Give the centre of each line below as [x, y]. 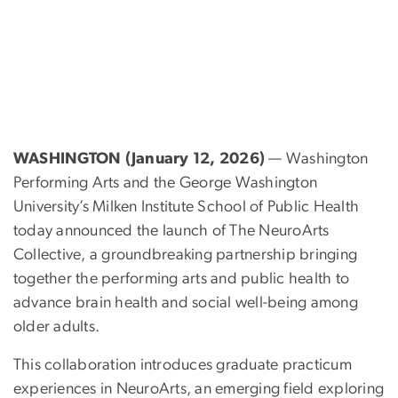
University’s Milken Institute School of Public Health [187, 207]
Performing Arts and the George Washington [166, 183]
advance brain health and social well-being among [186, 303]
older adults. [57, 327]
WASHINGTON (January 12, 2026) [139, 159]
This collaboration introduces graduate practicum [183, 366]
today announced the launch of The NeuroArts [171, 231]
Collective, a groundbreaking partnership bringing [186, 255]
